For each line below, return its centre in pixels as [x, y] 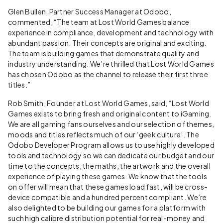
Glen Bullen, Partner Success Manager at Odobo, [90, 11]
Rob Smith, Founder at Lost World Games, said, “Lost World [109, 103]
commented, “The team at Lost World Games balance [99, 22]
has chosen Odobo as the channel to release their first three [108, 74]
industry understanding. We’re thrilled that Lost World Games [111, 63]
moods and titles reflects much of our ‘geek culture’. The [104, 134]
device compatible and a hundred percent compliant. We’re [108, 197]
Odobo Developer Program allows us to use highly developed [111, 145]
